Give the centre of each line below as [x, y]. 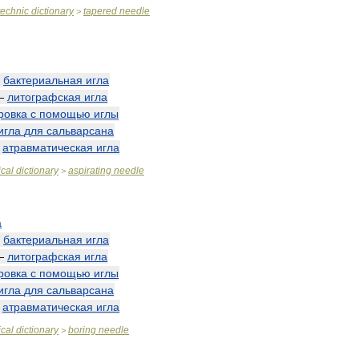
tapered [100, 11]
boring [82, 330]
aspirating [90, 171]
